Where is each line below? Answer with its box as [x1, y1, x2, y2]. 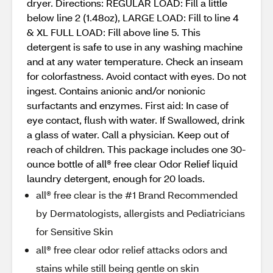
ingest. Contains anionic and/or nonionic [27, 84, 205, 97]
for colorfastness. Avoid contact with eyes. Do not [27, 69, 246, 82]
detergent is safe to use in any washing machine [27, 40, 243, 53]
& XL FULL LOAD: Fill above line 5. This [27, 26, 200, 38]
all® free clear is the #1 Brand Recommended [36, 188, 238, 201]
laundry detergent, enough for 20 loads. [27, 172, 205, 185]
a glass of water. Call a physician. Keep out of [27, 128, 229, 141]
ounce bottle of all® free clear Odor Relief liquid [27, 157, 238, 170]
